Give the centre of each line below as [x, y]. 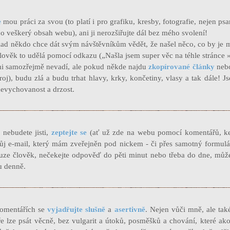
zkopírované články [181, 67]
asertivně [128, 209]
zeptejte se [70, 132]
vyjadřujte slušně [75, 209]
